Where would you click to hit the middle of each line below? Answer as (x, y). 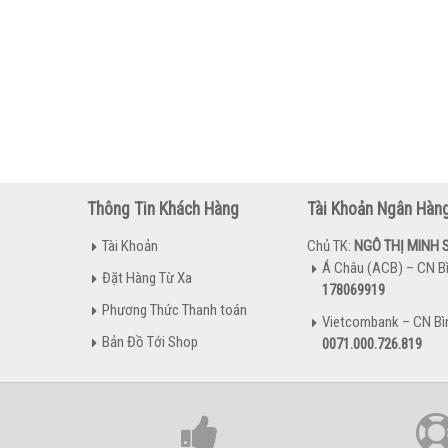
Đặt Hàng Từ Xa (147, 278)
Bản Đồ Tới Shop (150, 342)
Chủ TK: (330, 246)
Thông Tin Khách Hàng (163, 209)
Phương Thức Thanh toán (174, 310)
